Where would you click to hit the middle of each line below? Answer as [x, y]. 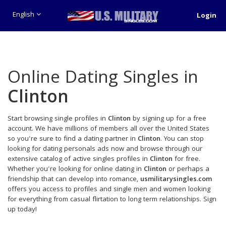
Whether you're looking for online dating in [76, 169]
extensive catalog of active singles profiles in [79, 159]
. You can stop [182, 139]
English [24, 15]
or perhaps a [188, 169]
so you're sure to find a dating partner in [73, 139]
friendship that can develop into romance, [74, 180]
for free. [186, 159]
